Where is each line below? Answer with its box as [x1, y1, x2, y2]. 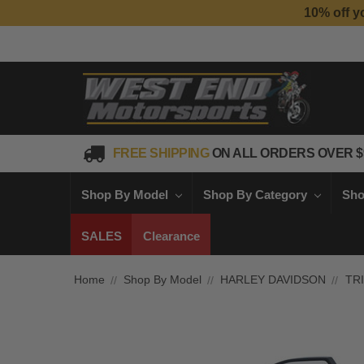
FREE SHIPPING [112, 145, 212, 161]
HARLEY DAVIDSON [220, 273, 327, 287]
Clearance [142, 228, 200, 243]
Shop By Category [202, 187, 310, 201]
